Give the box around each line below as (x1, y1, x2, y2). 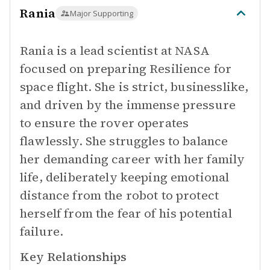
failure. (20, 223, 64, 240)
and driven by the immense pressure (20, 96, 236, 113)
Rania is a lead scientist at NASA (20, 42, 210, 59)
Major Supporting (70, 8, 134, 19)
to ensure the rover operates (20, 115, 189, 131)
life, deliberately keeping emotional (20, 169, 230, 186)
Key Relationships (20, 248, 127, 265)
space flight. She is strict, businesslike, (20, 78, 249, 95)
